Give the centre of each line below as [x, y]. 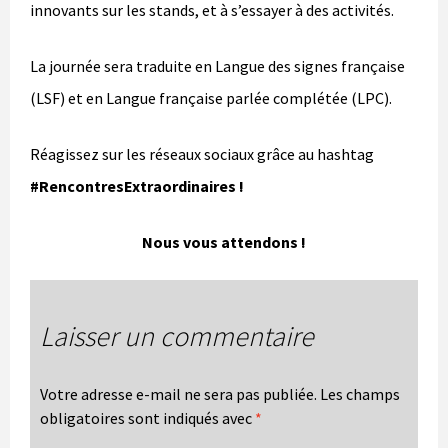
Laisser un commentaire [177, 335]
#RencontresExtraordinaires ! [137, 186]
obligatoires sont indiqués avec [147, 417]
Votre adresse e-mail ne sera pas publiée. [178, 393]
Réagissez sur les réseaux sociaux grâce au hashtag [202, 154]
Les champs [360, 393]
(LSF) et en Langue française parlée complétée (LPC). [211, 98]
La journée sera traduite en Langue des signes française [217, 66]
